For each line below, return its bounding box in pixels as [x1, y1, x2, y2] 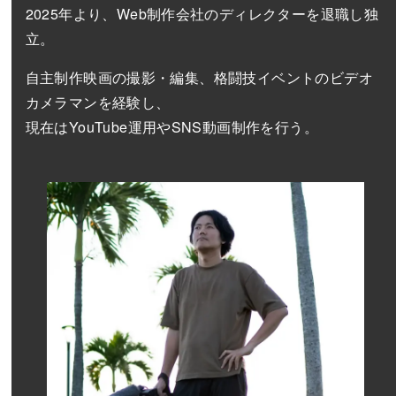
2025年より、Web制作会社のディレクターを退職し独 [25, 3, 379, 24]
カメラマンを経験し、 [25, 91, 171, 112]
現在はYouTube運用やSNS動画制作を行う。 [25, 116, 319, 137]
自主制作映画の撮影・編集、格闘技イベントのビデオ [25, 66, 374, 88]
